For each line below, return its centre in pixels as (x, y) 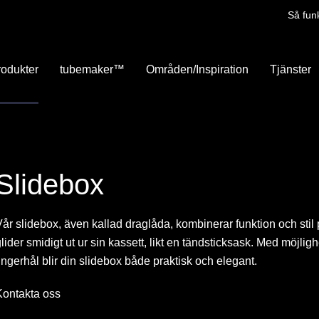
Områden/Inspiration (198, 69)
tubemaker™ (93, 69)
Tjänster (291, 69)
